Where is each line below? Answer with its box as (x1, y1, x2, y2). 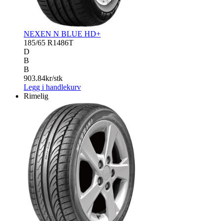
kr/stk (45, 74, 63, 82)
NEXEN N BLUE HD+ (24, 29, 101, 38)
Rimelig (24, 91, 48, 100)
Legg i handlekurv (24, 82, 81, 91)
